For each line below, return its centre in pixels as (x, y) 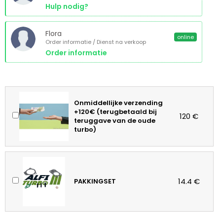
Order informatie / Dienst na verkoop (96, 42)
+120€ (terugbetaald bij (116, 112)
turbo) (85, 130)
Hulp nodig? (67, 7)
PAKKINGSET (95, 182)
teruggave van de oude (115, 121)
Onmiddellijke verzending (119, 103)
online (185, 37)
